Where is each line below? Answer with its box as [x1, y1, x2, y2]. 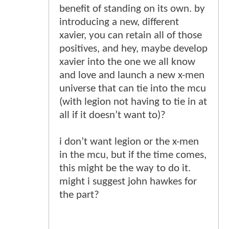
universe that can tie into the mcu [59, 83, 206, 94]
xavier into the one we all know [59, 56, 195, 67]
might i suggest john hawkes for [59, 176, 197, 187]
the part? [59, 189, 99, 200]
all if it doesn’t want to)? [59, 109, 166, 121]
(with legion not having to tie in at [59, 96, 207, 107]
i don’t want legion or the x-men [59, 136, 199, 147]
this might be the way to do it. [59, 163, 191, 174]
